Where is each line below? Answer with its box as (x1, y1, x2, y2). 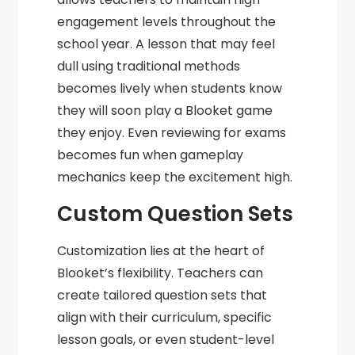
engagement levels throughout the (57, 13, 277, 32)
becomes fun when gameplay (57, 146, 244, 165)
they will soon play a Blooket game (57, 101, 273, 120)
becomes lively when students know (57, 79, 283, 98)
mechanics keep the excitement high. (57, 168, 293, 187)
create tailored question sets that (57, 286, 268, 305)
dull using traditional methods (57, 57, 241, 76)
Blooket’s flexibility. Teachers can (57, 264, 264, 283)
